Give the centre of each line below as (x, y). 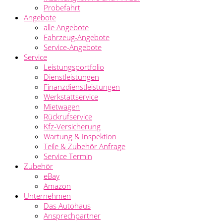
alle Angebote (66, 27)
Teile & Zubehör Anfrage (84, 146)
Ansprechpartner (72, 216)
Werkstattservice (71, 97)
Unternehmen (47, 196)
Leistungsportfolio (74, 67)
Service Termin (68, 156)
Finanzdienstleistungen (82, 87)
